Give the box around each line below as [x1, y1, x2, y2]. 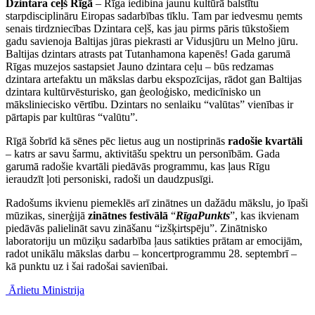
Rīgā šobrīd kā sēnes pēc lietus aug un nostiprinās [6, 135, 225, 148]
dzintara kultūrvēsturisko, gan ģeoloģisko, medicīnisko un [6, 86, 261, 98]
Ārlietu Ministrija [8, 284, 84, 297]
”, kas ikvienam [230, 210, 299, 222]
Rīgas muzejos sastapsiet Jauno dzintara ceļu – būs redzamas [6, 60, 274, 73]
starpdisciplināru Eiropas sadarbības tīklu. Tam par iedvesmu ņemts [6, 10, 302, 22]
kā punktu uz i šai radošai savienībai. [6, 260, 168, 273]
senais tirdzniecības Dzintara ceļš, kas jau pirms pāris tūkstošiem [6, 22, 289, 35]
